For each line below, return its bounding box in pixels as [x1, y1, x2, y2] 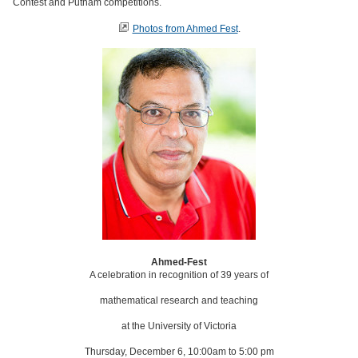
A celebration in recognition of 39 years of [89, 269, 268, 280]
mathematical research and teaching [100, 295, 258, 306]
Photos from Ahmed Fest [132, 23, 238, 34]
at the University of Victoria [121, 320, 237, 332]
